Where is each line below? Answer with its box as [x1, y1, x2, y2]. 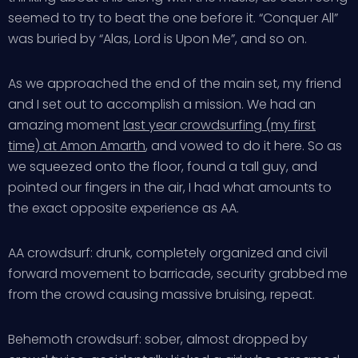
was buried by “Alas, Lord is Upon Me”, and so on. [8, 30, 307, 48]
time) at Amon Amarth [8, 137, 145, 155]
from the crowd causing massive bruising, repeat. [8, 285, 315, 304]
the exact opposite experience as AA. [8, 199, 239, 217]
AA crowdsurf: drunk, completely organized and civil [8, 244, 328, 262]
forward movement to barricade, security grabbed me [8, 265, 348, 283]
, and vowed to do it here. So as [145, 137, 342, 155]
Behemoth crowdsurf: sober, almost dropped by [8, 330, 308, 348]
